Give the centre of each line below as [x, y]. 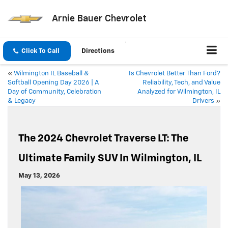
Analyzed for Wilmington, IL [179, 92]
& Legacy [22, 101]
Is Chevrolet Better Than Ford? [175, 74]
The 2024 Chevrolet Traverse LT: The [103, 139]
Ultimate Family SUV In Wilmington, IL [110, 159]
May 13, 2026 [39, 176]
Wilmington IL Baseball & [51, 74]
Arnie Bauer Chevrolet [99, 19]
